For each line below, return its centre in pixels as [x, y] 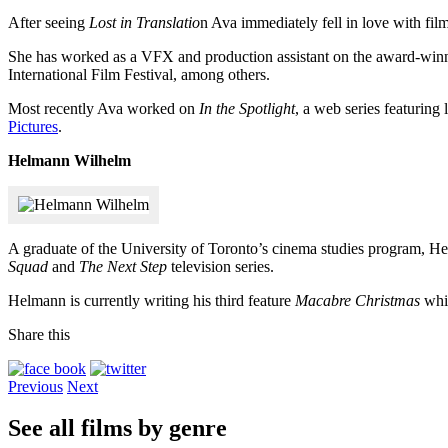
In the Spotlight [247, 108]
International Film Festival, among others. [139, 74]
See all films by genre [117, 428]
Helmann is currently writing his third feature [151, 300]
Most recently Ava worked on [103, 108]
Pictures [33, 126]
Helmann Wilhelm [69, 160]
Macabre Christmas [357, 300]
